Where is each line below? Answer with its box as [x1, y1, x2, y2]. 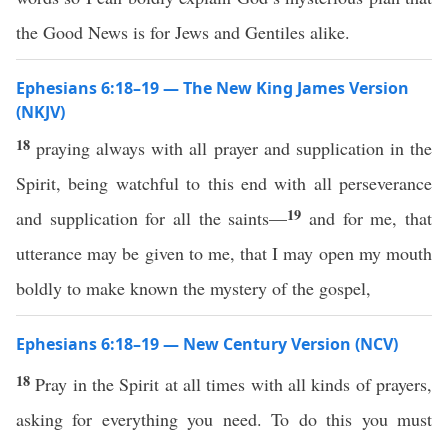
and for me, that [309, 206, 433, 230]
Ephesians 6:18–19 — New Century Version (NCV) [16, 333, 398, 355]
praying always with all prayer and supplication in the [36, 136, 433, 160]
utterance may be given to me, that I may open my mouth [16, 241, 432, 265]
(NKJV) [16, 101, 65, 123]
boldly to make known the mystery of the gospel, [16, 276, 371, 300]
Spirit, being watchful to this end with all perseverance [16, 171, 432, 195]
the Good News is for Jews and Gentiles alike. [16, 20, 350, 44]
